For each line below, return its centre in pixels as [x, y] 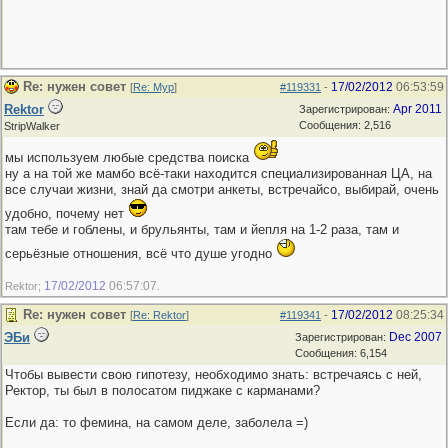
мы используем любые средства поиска [129, 157]
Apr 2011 [417, 109]
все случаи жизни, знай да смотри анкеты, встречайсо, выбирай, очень [222, 189]
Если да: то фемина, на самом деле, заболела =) [156, 422]
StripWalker [32, 126]
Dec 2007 [415, 337]
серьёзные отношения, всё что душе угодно [140, 253]
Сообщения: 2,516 [345, 125]
